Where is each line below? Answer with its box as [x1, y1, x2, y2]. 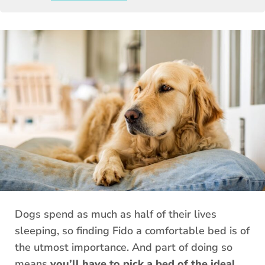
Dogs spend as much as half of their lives [15, 207, 216, 222]
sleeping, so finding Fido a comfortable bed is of [15, 224, 250, 238]
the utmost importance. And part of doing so [15, 240, 232, 255]
